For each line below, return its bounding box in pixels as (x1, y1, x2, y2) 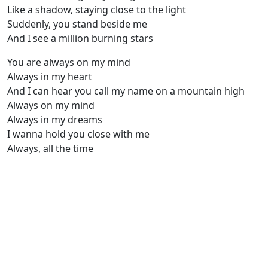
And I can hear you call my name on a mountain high (7, 84, 245, 98)
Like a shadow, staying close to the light (7, 3, 186, 17)
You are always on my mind (7, 56, 130, 69)
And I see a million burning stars (7, 32, 153, 45)
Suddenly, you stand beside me (7, 17, 147, 31)
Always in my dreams (7, 113, 102, 127)
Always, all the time (7, 142, 93, 156)
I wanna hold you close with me (7, 127, 150, 141)
